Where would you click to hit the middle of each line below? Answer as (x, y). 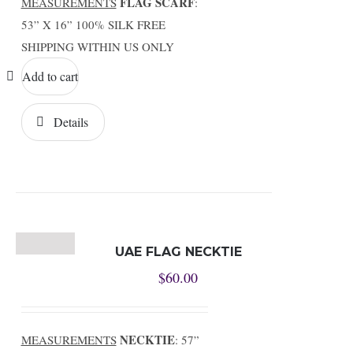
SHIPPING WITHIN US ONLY (97, 46)
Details (71, 122)
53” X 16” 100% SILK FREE (93, 24)
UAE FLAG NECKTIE (178, 252)
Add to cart (50, 76)
